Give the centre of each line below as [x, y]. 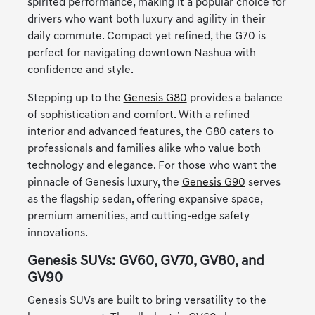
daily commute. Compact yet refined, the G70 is [146, 37]
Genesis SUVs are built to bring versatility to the [147, 301]
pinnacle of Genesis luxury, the [104, 183]
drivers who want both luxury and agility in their [146, 20]
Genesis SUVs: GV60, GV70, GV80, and [146, 262]
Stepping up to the [75, 99]
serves [263, 183]
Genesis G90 [213, 183]
